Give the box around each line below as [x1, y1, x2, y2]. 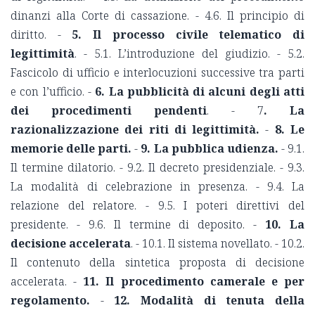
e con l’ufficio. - [11, 84, 96, 100]
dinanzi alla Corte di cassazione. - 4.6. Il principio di [11, 8, 304, 24]
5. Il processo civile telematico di [72, 27, 305, 43]
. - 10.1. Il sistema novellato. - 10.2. [131, 236, 304, 252]
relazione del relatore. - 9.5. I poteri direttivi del [11, 198, 304, 214]
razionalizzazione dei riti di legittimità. [11, 122, 260, 138]
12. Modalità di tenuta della [114, 292, 305, 309]
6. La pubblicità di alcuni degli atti [95, 84, 305, 100]
